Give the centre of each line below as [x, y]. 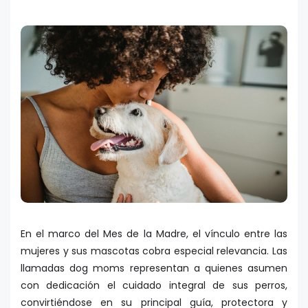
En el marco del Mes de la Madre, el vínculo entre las [154, 234]
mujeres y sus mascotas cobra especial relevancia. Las [154, 251]
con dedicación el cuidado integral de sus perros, [154, 286]
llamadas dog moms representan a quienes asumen [154, 268]
